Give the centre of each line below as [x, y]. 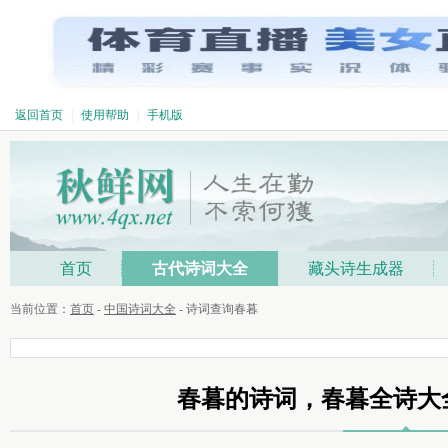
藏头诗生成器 [356, 268]
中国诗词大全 [140, 309]
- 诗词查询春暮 [217, 309]
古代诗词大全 [200, 268]
